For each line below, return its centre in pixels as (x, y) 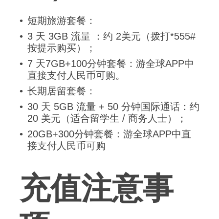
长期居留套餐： (62, 91)
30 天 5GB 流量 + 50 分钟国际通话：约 (113, 107)
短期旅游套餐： (62, 21)
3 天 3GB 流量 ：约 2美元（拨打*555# (111, 36)
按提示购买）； (62, 48)
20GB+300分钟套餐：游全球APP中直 (109, 134)
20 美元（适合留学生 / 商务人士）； (107, 119)
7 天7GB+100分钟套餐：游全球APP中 (111, 64)
